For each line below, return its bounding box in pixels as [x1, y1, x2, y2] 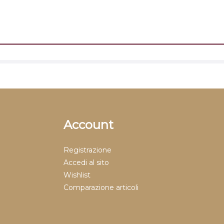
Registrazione [63, 145, 111, 154]
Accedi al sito [63, 158, 109, 167]
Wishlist [63, 170, 90, 179]
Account [63, 117, 113, 132]
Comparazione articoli [63, 183, 138, 192]
